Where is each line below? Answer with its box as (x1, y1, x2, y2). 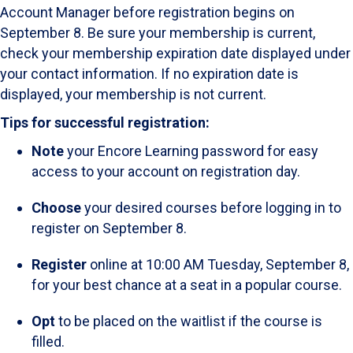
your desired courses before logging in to (81, 199, 341, 216)
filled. (32, 333, 68, 350)
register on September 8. (32, 219, 190, 236)
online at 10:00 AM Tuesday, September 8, (87, 255, 349, 273)
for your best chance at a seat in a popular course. (32, 276, 345, 293)
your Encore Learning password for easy (64, 142, 318, 159)
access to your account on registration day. (32, 162, 303, 180)
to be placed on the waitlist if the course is (55, 312, 322, 329)
